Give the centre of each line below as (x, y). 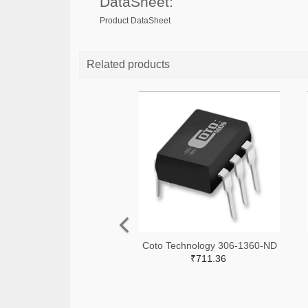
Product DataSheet (135, 21)
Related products (128, 64)
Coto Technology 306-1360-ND (209, 245)
